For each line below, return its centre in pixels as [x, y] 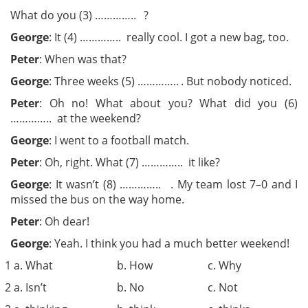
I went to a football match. [122, 140]
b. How [135, 265]
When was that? [86, 59]
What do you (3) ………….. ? [79, 15]
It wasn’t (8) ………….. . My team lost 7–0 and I [176, 184]
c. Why [224, 265]
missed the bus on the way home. [97, 199]
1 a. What [30, 265]
